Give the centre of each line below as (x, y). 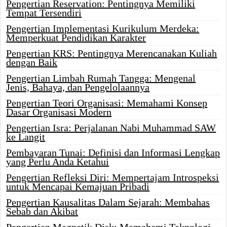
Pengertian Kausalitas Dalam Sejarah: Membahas (108, 202)
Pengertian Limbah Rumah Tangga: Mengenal (101, 78)
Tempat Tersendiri (44, 13)
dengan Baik (32, 62)
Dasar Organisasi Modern (59, 112)
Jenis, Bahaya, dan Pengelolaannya (78, 87)
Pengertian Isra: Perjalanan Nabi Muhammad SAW (111, 128)
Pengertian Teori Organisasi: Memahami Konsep (107, 103)
